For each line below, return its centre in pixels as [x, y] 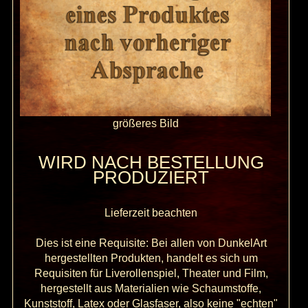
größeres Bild [145, 124]
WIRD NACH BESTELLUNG [151, 162]
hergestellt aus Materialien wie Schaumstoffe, [151, 288]
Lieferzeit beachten [151, 212]
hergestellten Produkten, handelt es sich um [151, 258]
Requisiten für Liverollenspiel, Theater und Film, [151, 273]
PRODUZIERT [151, 177]
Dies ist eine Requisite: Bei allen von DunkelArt [151, 243]
